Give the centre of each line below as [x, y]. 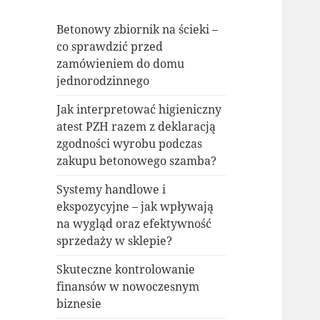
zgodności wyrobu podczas [130, 144]
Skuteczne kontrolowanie [126, 270]
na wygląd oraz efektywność [134, 224]
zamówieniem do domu [121, 64]
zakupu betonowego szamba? [137, 161]
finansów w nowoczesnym [128, 287]
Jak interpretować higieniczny [139, 110]
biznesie [79, 304]
